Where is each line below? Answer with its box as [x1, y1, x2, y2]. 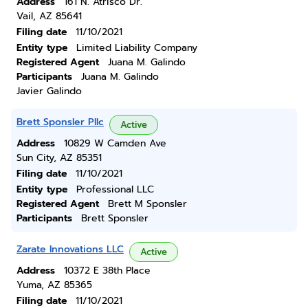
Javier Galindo [16, 84, 82, 98]
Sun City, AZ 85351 [16, 151, 102, 165]
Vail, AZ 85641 [16, 9, 82, 23]
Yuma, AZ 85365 [16, 278, 92, 292]
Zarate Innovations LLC [16, 242, 124, 256]
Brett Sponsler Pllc [16, 115, 104, 129]
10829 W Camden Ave [64, 136, 166, 151]
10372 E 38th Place [64, 263, 151, 278]
